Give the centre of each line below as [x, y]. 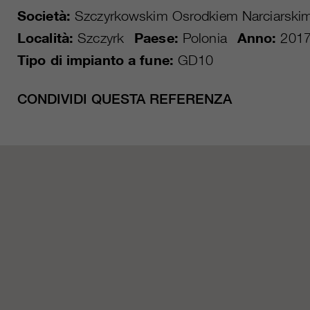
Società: [44, 16]
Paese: [156, 38]
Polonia [202, 38]
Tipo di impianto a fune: [95, 61]
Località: [46, 38]
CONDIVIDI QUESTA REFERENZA [125, 99]
